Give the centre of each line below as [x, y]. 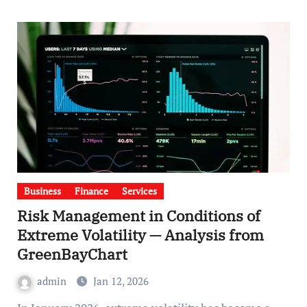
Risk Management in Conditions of [138, 216]
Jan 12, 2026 [121, 281]
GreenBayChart [72, 254]
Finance [91, 191]
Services [139, 191]
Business [42, 191]
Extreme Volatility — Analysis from [140, 235]
